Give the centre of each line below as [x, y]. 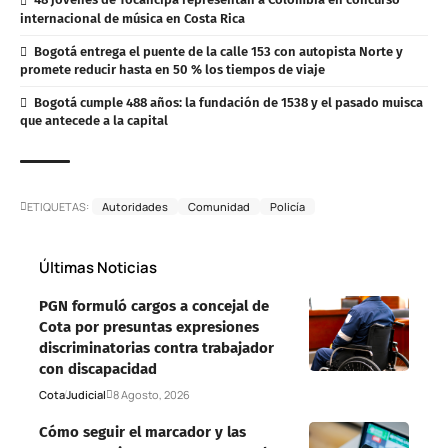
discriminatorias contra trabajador [156, 347]
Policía [287, 206]
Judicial [86, 394]
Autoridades [135, 206]
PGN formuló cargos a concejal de [154, 305]
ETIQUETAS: [58, 206]
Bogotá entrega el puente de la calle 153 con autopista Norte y [218, 51]
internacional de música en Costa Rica [132, 18]
